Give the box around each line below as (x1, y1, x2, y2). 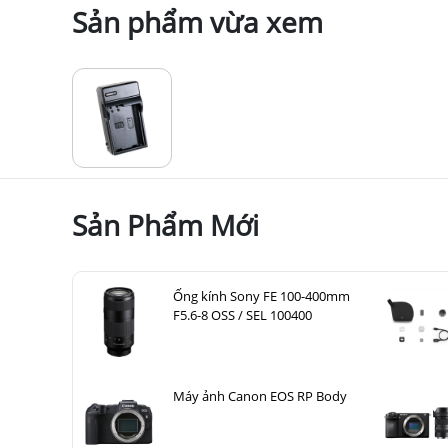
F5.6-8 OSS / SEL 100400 (173, 305, 312, 324)
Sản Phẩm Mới (72, 205, 259, 244)
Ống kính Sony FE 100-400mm (173, 286, 350, 305)
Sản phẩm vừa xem (72, 2, 323, 41)
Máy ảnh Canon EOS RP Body (173, 386, 347, 405)
